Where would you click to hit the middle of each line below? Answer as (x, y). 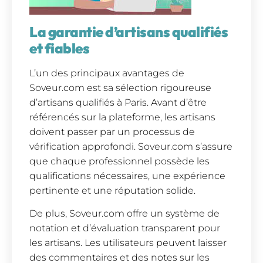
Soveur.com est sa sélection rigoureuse (120, 87)
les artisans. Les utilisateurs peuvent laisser (128, 243)
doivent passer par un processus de (112, 131)
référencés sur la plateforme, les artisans (122, 117)
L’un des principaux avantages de (107, 73)
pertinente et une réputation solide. (112, 190)
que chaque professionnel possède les (119, 161)
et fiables (59, 48)
